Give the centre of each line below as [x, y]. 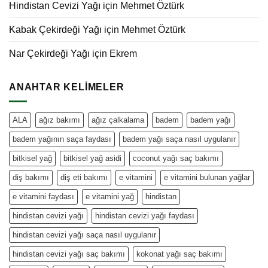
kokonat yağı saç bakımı [179, 254]
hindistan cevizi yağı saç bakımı [69, 254]
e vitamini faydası [43, 197]
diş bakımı [31, 178]
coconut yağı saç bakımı [176, 159]
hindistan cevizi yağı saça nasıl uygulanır [84, 235]
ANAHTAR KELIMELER [67, 87]
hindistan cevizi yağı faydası [145, 216]
